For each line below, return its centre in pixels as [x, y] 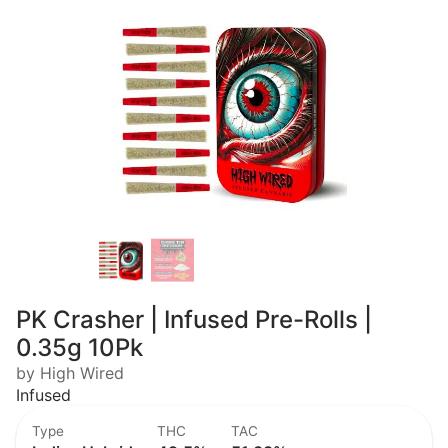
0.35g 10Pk [79, 347]
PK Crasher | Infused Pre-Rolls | [194, 319]
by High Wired [70, 373]
